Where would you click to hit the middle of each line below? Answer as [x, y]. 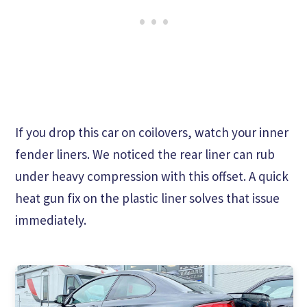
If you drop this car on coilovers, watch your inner [152, 133]
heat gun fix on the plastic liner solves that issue [147, 198]
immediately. [51, 220]
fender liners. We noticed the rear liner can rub [145, 155]
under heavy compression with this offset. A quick [152, 176]
